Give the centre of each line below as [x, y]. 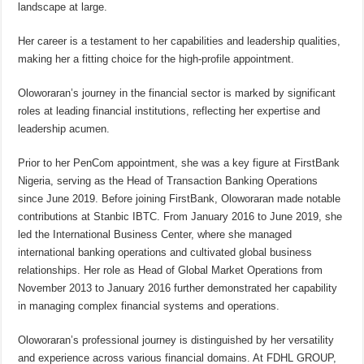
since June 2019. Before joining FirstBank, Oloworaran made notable [180, 199]
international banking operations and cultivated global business [165, 253]
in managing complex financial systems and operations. [149, 306]
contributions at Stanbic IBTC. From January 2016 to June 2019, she [180, 217]
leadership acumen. [64, 129]
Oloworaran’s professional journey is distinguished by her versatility [176, 340]
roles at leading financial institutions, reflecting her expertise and [169, 111]
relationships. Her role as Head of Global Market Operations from [171, 271]
